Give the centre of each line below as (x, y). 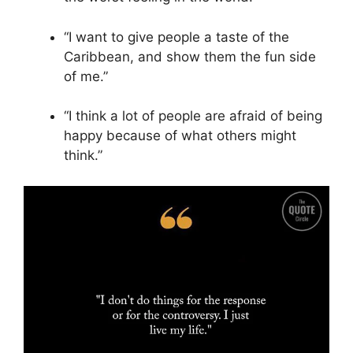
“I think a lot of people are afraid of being (193, 116)
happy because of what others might (180, 136)
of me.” (86, 76)
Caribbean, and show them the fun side (190, 56)
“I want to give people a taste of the (176, 37)
